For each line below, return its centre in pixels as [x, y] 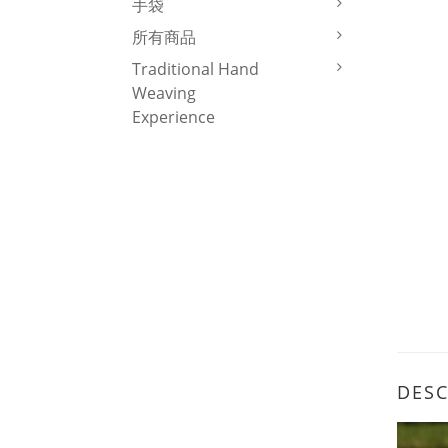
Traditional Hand [195, 69]
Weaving [164, 93]
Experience [173, 117]
